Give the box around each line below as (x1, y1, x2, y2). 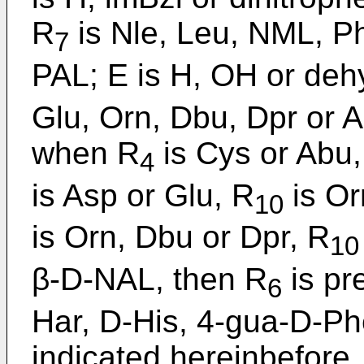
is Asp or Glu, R (32, 177, 254, 213)
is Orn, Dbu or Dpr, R (32, 219, 330, 255)
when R (32, 135, 140, 171)
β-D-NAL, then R (32, 262, 267, 297)
